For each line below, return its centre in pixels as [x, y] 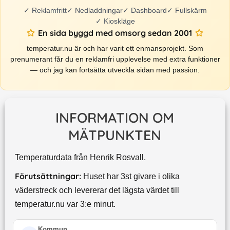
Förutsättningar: [48, 176]
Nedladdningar [99, 11]
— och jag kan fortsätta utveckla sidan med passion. [115, 70]
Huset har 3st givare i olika [131, 177]
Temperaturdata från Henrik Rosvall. [80, 158]
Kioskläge [119, 21]
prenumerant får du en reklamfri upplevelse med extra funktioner [115, 59]
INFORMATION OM [115, 118]
